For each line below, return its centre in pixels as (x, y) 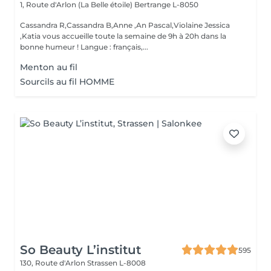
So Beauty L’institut (80, 250)
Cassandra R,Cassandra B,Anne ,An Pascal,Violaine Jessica (125, 25)
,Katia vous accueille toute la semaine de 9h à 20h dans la (123, 36)
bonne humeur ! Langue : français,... (114, 47)
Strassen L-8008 (116, 263)
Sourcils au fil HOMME (67, 82)
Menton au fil (49, 67)
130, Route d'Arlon (54, 263)
